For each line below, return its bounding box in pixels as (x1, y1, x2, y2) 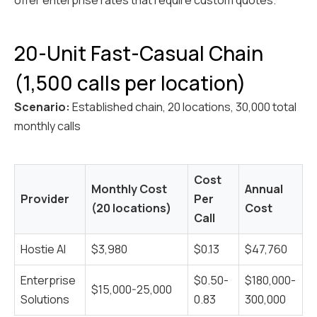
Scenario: (14, 99, 70, 115)
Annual (245, 181, 283, 197)
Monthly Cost (91, 181, 167, 197)
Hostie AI (21, 241, 66, 258)
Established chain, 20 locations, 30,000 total (70, 99, 296, 115)
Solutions (21, 292, 69, 308)
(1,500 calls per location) (14, 69, 246, 97)
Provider (21, 191, 69, 207)
